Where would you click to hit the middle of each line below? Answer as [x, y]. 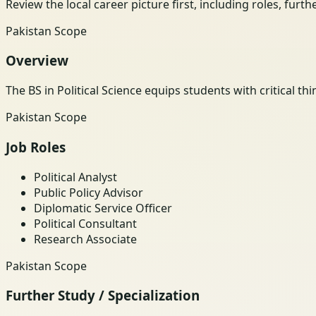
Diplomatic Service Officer [103, 208]
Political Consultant [85, 223]
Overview [37, 61]
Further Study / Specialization [103, 296]
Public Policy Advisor [89, 192]
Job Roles [36, 147]
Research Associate [85, 239]
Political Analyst [75, 177]
